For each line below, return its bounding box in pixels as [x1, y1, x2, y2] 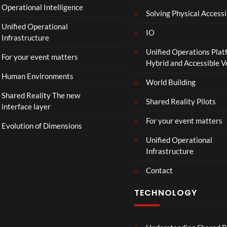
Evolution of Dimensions [1, 121, 82, 130]
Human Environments [1, 71, 73, 81]
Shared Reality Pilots [145, 97, 216, 106]
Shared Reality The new [1, 90, 80, 100]
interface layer [1, 101, 51, 111]
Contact [145, 166, 173, 175]
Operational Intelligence [1, 2, 83, 12]
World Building [145, 78, 196, 87]
